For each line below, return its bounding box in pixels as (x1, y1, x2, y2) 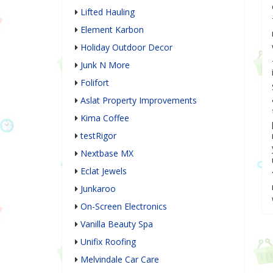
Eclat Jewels (80, 165, 127, 177)
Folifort (80, 77, 109, 89)
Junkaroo (80, 183, 116, 195)
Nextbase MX (80, 147, 133, 160)
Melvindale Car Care (80, 253, 159, 266)
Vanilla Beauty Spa (80, 218, 153, 230)
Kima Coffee (80, 112, 129, 124)
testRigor (80, 130, 116, 142)
